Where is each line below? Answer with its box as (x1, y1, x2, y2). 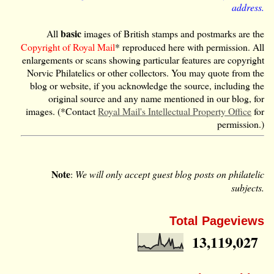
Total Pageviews (169, 213, 265, 228)
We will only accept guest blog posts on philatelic (75, 167, 265, 180)
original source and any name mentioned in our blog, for (48, 91, 265, 105)
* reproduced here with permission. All (115, 40, 265, 53)
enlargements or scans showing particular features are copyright (22, 53, 265, 66)
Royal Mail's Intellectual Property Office (98, 104, 252, 117)
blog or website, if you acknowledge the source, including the (30, 78, 265, 92)
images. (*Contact (26, 104, 98, 117)
